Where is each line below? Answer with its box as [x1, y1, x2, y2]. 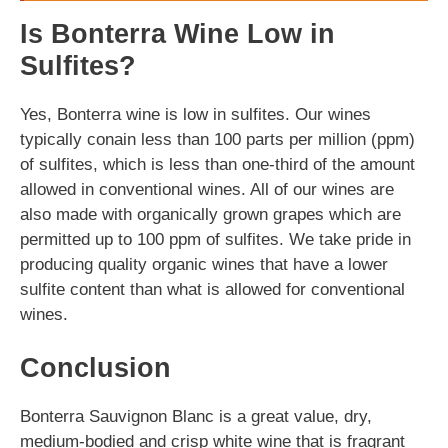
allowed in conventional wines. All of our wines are [20, 179, 394, 199]
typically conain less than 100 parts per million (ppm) [20, 129, 415, 149]
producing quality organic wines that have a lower [20, 254, 388, 274]
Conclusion [20, 353, 171, 383]
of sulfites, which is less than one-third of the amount [20, 154, 415, 174]
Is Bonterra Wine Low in [20, 18, 335, 49]
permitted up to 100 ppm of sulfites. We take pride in [20, 229, 411, 249]
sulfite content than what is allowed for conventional [20, 279, 405, 299]
